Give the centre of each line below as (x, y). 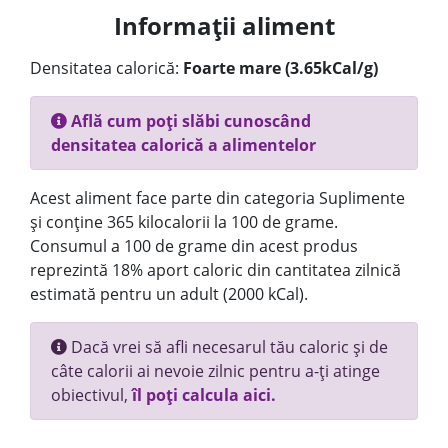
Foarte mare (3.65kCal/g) (280, 68)
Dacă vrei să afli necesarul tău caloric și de (227, 347)
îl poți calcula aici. (204, 395)
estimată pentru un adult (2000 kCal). (169, 294)
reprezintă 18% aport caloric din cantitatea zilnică (215, 270)
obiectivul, (91, 395)
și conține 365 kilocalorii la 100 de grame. (184, 222)
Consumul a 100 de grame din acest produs (194, 246)
